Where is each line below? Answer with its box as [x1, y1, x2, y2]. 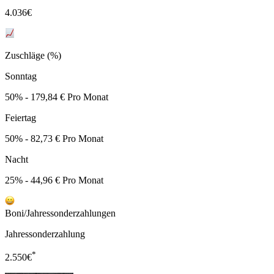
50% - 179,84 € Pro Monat [5, 92, 108, 103]
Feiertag [5, 113, 36, 124]
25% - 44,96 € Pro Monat [5, 175, 103, 186]
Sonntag [5, 71, 37, 82]
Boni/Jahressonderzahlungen [5, 208, 116, 219]
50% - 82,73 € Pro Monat [5, 133, 103, 144]
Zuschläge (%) [5, 50, 61, 61]
